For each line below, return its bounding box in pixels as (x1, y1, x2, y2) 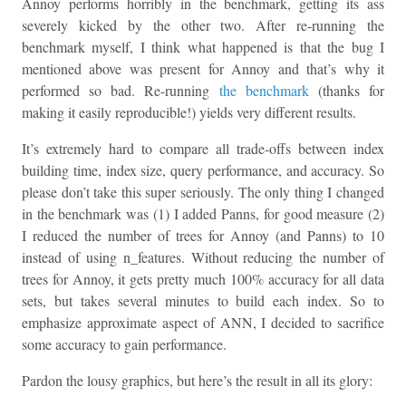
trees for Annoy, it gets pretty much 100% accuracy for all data (22, 269, 384, 288)
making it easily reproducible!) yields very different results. (22, 102, 356, 121)
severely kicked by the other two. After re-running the (22, 15, 384, 34)
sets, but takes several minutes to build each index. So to (22, 291, 384, 310)
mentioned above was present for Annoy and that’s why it (22, 59, 384, 78)
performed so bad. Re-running (22, 81, 219, 100)
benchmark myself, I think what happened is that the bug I (22, 37, 384, 56)
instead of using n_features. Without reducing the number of (22, 247, 384, 266)
